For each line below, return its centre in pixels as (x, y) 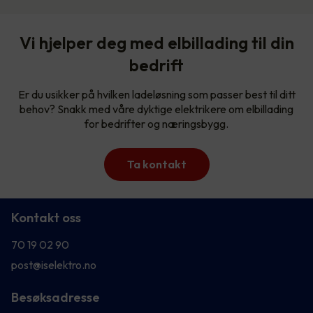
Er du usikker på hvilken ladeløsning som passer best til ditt (156, 94)
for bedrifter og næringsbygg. (156, 123)
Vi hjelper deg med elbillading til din (156, 42)
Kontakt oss (46, 217)
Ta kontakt (156, 164)
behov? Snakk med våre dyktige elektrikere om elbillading (156, 109)
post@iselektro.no (54, 264)
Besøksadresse (56, 297)
